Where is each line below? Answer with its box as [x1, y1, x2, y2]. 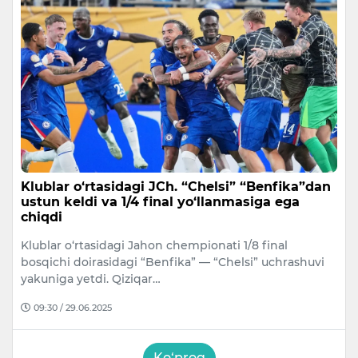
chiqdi [21, 209, 62, 225]
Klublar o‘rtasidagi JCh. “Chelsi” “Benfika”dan [21, 178, 331, 194]
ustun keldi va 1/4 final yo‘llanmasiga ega [21, 193, 300, 209]
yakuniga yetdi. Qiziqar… [21, 271, 161, 286]
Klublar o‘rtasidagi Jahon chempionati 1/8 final [21, 237, 288, 253]
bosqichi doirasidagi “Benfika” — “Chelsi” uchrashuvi [21, 254, 324, 269]
